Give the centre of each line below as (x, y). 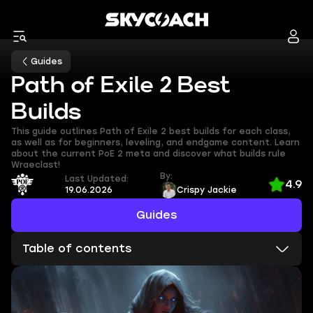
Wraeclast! (36, 165)
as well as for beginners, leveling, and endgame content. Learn (155, 143)
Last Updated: (97, 179)
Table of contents (77, 248)
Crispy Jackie (207, 190)
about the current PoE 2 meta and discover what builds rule (148, 154)
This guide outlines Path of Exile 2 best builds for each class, (151, 131)
